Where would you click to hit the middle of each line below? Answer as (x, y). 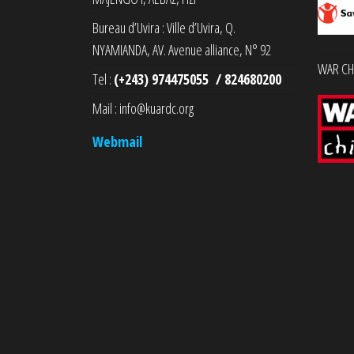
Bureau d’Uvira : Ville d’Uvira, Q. (164, 28)
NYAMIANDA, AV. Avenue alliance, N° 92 (182, 50)
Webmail (117, 141)
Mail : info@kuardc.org (143, 108)
